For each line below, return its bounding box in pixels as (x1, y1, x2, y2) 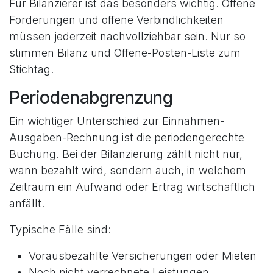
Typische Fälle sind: (9, 222, 111, 236)
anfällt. (9, 196, 44, 210)
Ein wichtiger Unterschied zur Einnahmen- (9, 114, 224, 127)
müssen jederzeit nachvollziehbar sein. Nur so (9, 29, 246, 43)
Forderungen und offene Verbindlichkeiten (9, 13, 224, 26)
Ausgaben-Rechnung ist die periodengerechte (9, 130, 244, 144)
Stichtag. (9, 62, 54, 76)
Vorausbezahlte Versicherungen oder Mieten (29, 249, 257, 262)
